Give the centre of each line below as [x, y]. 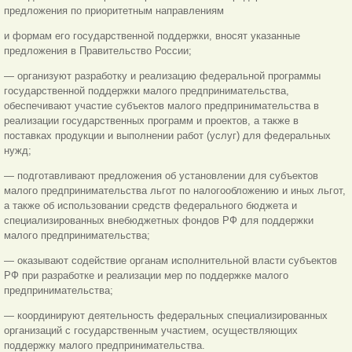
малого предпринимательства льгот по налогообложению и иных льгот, [175, 191]
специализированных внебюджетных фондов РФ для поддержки [159, 221]
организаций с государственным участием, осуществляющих [151, 331]
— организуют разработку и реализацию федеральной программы [162, 76]
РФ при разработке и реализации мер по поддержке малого [146, 276]
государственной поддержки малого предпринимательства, [147, 91]
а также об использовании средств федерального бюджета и [150, 206]
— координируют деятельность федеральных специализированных [166, 316]
